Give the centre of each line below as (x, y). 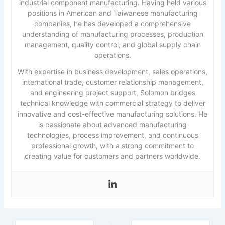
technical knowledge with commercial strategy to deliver (113, 103)
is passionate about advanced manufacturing (113, 124)
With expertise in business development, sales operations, (113, 71)
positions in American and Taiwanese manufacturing (113, 13)
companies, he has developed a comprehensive (113, 23)
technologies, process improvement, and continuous (113, 135)
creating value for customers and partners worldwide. (113, 156)
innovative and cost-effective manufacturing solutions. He (113, 114)
